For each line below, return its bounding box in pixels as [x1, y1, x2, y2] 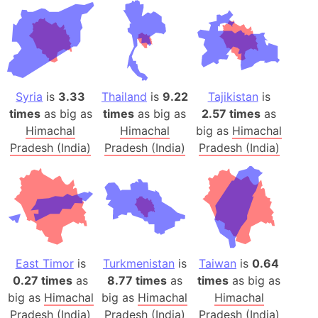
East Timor [15, 256, 74, 270]
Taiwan [199, 256, 237, 270]
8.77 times [106, 273, 167, 287]
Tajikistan [207, 89, 258, 104]
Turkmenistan [102, 256, 175, 270]
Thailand [101, 89, 147, 104]
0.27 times [13, 273, 73, 287]
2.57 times [202, 106, 261, 121]
